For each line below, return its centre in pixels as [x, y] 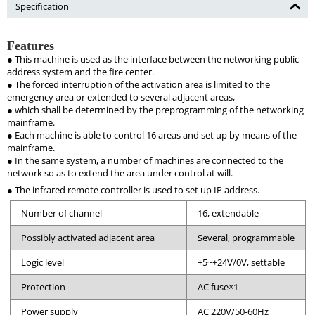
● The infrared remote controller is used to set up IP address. [133, 190]
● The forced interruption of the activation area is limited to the [139, 85]
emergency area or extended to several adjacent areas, [121, 97]
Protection [43, 287]
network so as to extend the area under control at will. [120, 173]
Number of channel [61, 213]
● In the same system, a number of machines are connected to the [145, 161]
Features [31, 46]
